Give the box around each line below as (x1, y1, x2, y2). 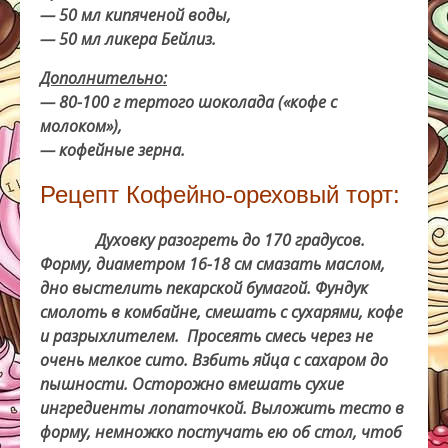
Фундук (315, 276, 368, 299)
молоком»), (40, 114, 122, 137)
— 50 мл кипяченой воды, (40, 3, 231, 26)
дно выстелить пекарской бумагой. (40, 276, 315, 299)
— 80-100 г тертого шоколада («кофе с (40, 90, 337, 113)
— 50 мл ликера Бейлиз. (40, 27, 216, 50)
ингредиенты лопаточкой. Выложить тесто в (40, 396, 404, 419)
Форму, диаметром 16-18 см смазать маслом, (40, 252, 385, 275)
